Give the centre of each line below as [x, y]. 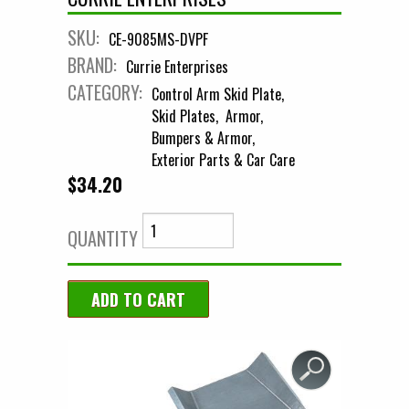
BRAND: [94, 65]
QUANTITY [103, 238]
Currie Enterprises [177, 67]
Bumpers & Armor [202, 138]
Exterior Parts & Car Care [223, 160]
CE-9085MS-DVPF [158, 40]
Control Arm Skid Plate [216, 94]
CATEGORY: [107, 93]
